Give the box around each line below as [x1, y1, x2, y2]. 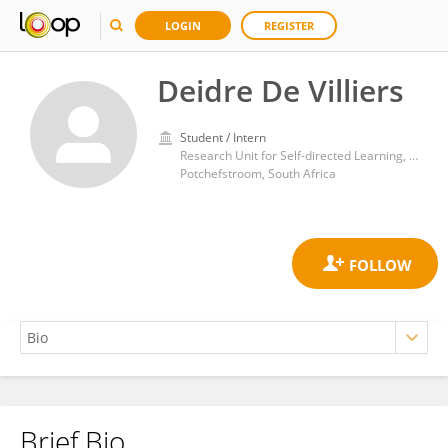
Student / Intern [180, 129, 266, 146]
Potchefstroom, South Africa [180, 165, 336, 182]
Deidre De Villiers [157, 70, 404, 111]
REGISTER [264, 18, 314, 33]
